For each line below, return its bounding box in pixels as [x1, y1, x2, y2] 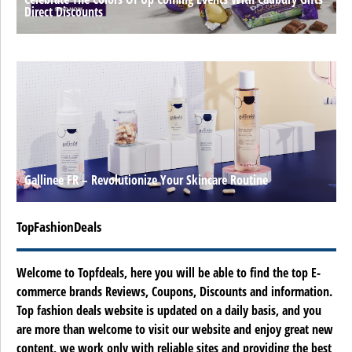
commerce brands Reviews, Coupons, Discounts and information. [16, 283, 332, 301]
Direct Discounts [24, 3, 103, 21]
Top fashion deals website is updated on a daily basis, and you [16, 302, 321, 320]
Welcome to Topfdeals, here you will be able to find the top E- [16, 264, 321, 282]
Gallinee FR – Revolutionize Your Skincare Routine [24, 171, 268, 189]
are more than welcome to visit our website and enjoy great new [16, 321, 333, 339]
